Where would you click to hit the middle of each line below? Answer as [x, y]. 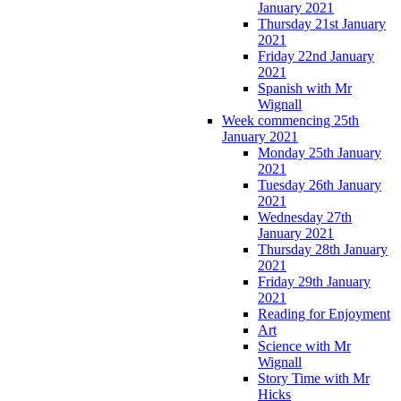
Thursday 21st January [322, 23]
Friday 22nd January [316, 55]
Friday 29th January [314, 281]
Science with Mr [304, 346]
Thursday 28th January [323, 249]
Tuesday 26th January [320, 184]
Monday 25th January [320, 152]
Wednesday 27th [305, 217]
